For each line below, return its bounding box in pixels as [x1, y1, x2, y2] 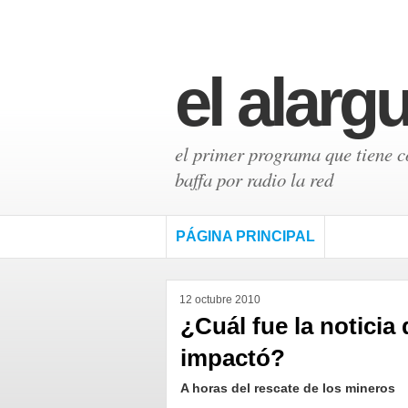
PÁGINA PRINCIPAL [176, 229, 315, 244]
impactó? [180, 345, 285, 371]
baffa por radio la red [175, 167, 333, 192]
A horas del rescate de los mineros [180, 381, 395, 395]
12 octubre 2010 [179, 293, 260, 306]
